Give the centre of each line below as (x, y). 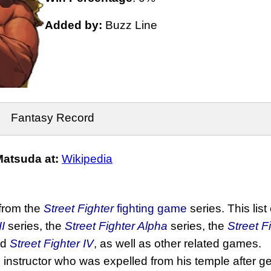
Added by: (73, 25)
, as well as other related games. (178, 244)
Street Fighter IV (52, 244)
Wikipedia (87, 159)
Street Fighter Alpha (116, 226)
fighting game (152, 209)
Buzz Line (130, 25)
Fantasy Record (53, 118)
